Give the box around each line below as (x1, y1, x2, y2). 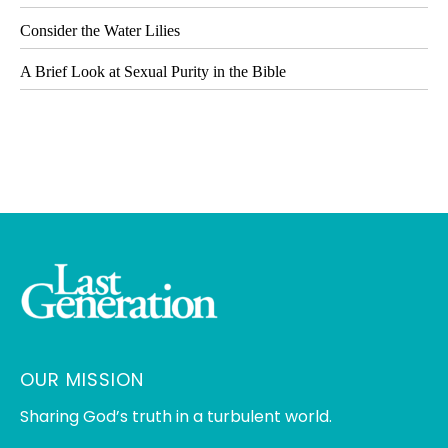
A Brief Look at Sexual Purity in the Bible (20, 63, 286, 81)
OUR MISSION (20, 367, 144, 393)
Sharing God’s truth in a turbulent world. (20, 405, 332, 429)
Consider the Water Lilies (20, 22, 180, 40)
